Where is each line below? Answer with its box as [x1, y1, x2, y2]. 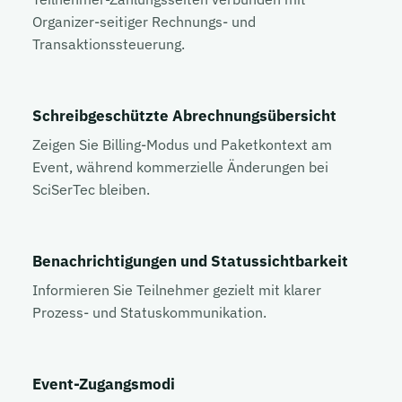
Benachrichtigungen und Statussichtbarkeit [32, 251, 348, 271]
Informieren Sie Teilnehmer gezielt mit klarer [32, 281, 321, 299]
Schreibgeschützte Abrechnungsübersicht [32, 106, 336, 126]
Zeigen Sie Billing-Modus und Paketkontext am [32, 135, 332, 153]
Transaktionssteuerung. [32, 35, 185, 53]
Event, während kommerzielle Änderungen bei [32, 158, 328, 176]
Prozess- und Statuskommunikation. [32, 303, 267, 321]
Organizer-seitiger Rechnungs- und [32, 13, 256, 31]
